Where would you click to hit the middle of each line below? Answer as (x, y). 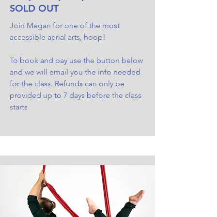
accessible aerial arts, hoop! (58, 37)
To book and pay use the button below (76, 60)
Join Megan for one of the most (65, 25)
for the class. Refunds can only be (67, 83)
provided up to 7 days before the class (76, 95)
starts (19, 107)
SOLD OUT (34, 8)
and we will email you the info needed (75, 72)
